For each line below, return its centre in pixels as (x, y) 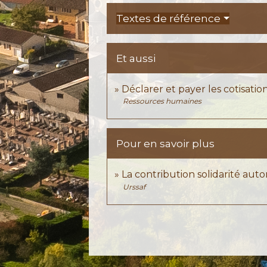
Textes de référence (169, 19)
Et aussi (136, 59)
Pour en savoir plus (166, 144)
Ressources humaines (162, 101)
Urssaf (134, 187)
